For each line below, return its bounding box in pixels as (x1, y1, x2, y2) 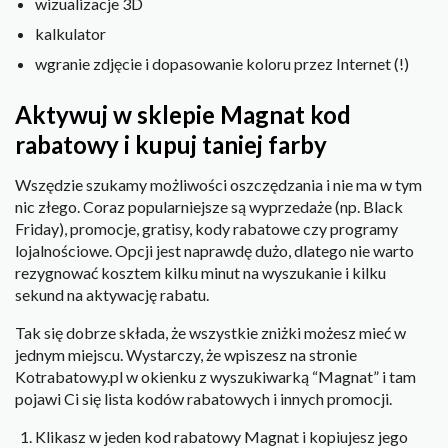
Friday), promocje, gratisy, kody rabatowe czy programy (15, 218, 398, 238)
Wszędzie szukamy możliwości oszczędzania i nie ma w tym (15, 174, 422, 194)
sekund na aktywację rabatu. (15, 284, 209, 304)
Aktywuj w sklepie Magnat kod (15, 99, 351, 129)
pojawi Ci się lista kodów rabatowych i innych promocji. (15, 388, 392, 408)
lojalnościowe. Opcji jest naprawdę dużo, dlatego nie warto (15, 240, 414, 260)
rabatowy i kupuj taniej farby (15, 129, 327, 159)
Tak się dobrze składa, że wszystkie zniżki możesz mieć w (15, 322, 406, 342)
